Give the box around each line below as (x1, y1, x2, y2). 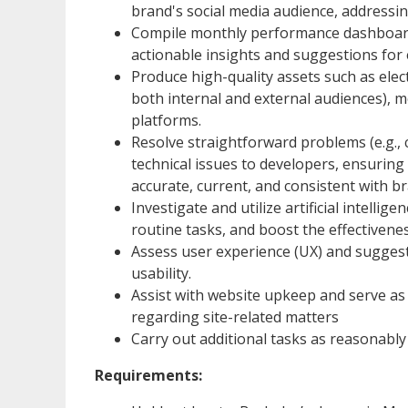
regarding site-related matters (131, 306, 339, 327)
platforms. (131, 109, 201, 130)
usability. (131, 262, 191, 283)
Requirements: (95, 364, 202, 385)
